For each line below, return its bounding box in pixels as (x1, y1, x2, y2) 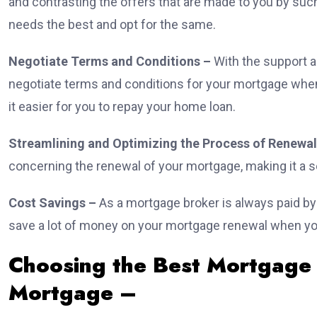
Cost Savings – (8, 195, 99, 211)
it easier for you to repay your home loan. (8, 99, 238, 115)
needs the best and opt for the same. (8, 17, 219, 33)
